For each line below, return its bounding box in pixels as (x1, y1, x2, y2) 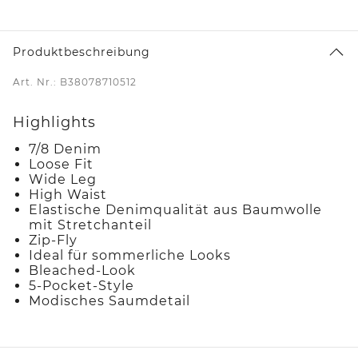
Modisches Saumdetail (29, 292, 190, 308)
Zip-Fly (29, 232, 78, 248)
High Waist (29, 186, 107, 202)
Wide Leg (29, 171, 97, 187)
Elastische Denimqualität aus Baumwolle (29, 201, 322, 217)
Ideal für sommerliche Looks (29, 247, 231, 263)
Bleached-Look (29, 262, 136, 278)
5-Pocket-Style (29, 277, 134, 293)
